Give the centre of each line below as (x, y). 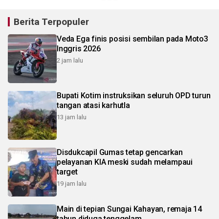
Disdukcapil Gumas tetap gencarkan (120, 153)
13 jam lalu (72, 117)
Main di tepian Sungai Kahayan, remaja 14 (129, 209)
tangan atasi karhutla (93, 106)
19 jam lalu (72, 184)
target (67, 172)
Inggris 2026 (79, 49)
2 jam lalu (70, 61)
